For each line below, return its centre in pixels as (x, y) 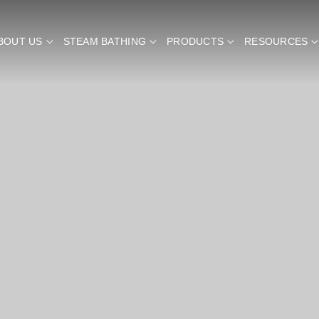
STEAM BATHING (105, 42)
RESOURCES (276, 42)
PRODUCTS (195, 42)
